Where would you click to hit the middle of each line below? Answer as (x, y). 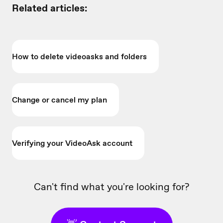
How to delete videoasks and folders (79, 56)
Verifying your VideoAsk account (72, 143)
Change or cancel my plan (59, 100)
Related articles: (50, 8)
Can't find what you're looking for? (111, 186)
